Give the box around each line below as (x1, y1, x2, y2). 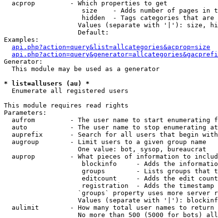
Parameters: (4, 109, 47, 116)
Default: (4, 29, 113, 36)
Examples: (4, 36, 39, 43)
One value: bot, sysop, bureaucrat (4, 145, 206, 153)
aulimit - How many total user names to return (4, 204, 214, 211)
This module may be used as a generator (4, 65, 160, 73)
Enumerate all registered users (4, 87, 128, 94)
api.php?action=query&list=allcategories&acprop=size (12, 43, 210, 51)
